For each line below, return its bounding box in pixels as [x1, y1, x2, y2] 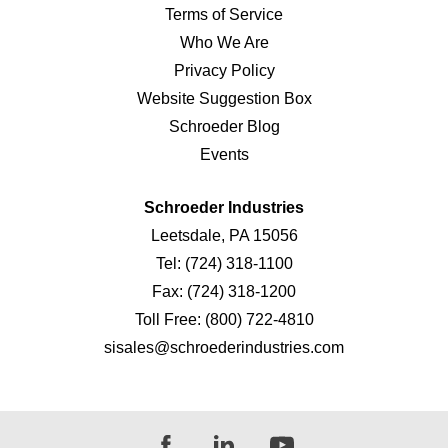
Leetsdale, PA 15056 [150, 227, 298, 245]
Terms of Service [165, 6, 283, 24]
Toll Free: [134, 311, 205, 329]
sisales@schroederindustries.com [104, 339, 344, 357]
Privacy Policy [173, 62, 275, 80]
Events [199, 146, 249, 164]
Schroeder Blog [168, 118, 280, 136]
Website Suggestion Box [136, 90, 312, 108]
